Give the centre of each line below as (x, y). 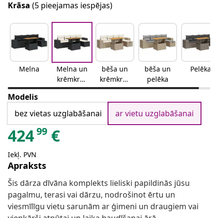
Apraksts (27, 166)
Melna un (72, 69)
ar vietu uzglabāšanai (154, 114)
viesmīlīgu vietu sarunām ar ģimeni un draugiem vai (103, 207)
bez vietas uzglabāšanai (58, 114)
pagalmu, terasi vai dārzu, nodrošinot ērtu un (91, 195)
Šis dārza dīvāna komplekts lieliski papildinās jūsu (99, 183)
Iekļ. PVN (22, 155)
